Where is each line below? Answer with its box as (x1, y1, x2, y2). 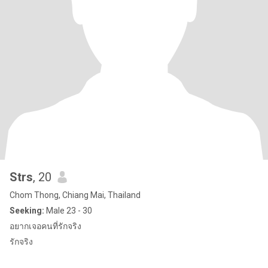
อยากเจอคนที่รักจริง (10, 221, 81, 231)
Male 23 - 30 (44, 206, 92, 215)
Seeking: (10, 206, 44, 215)
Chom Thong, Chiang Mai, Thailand (10, 190, 141, 200)
